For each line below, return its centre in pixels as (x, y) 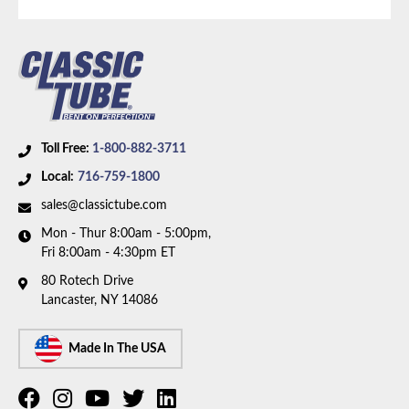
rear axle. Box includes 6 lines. (129, 43)
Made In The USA (117, 348)
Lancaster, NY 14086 (100, 301)
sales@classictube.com (104, 206)
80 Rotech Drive (87, 282)
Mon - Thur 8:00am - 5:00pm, (126, 234)
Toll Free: (67, 149)
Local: (58, 178)
